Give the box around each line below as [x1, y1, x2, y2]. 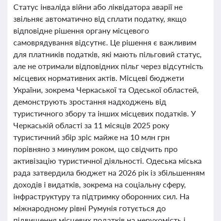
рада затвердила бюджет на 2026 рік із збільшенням [13, 168, 205, 177]
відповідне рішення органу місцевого [13, 26, 149, 35]
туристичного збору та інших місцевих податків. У [13, 109, 196, 118]
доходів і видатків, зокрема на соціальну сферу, [13, 180, 186, 189]
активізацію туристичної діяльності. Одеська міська [13, 156, 202, 165]
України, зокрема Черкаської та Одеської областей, [13, 85, 199, 94]
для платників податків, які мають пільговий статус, [13, 49, 202, 59]
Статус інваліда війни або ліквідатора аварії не [13, 2, 183, 11]
